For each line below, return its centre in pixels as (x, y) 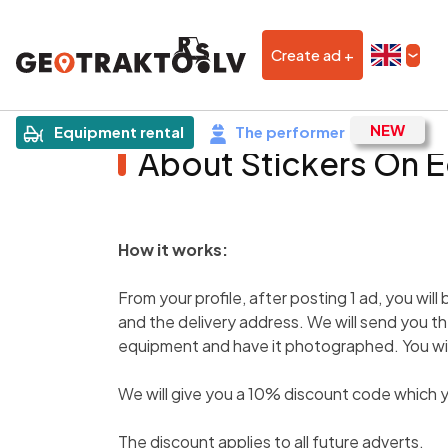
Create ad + (312, 54)
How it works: (173, 249)
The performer (290, 131)
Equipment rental (119, 131)
